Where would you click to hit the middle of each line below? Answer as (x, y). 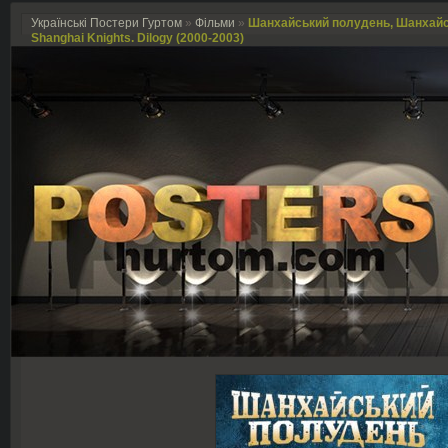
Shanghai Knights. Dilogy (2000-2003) (137, 38)
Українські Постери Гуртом (106, 23)
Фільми (215, 23)
